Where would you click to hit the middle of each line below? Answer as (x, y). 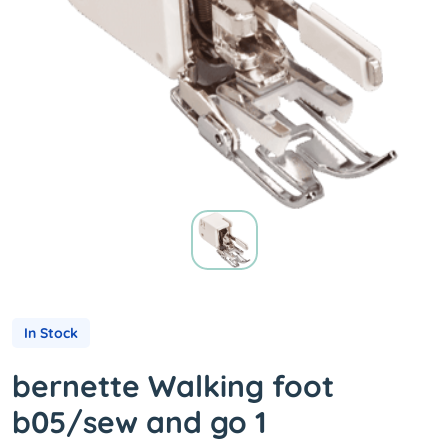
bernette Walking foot (173, 386)
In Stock (51, 333)
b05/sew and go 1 (139, 422)
